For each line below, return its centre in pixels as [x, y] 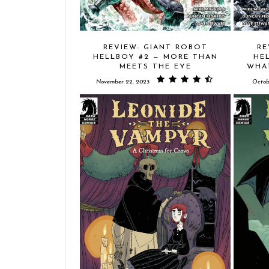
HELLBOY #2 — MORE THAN [155, 57]
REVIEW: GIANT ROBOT [155, 47]
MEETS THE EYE [155, 67]
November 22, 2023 [122, 82]
